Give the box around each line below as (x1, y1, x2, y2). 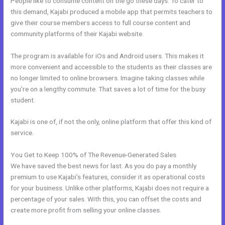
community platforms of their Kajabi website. (11, 29, 144, 38)
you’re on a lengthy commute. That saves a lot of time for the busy (11, 84, 206, 93)
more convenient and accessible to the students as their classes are (11, 62, 212, 71)
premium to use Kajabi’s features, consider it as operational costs (11, 173, 205, 181)
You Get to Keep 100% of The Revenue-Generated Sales (11, 151, 177, 159)
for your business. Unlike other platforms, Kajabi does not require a (11, 184, 209, 192)
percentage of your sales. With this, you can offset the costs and (11, 195, 202, 203)
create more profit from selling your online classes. (11, 206, 162, 214)
